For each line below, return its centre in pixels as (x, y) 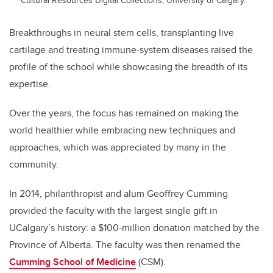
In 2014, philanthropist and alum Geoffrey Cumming (119, 194)
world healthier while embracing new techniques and (122, 130)
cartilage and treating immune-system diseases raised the (131, 50)
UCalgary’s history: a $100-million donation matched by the (134, 228)
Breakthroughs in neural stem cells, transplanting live (122, 33)
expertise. (30, 84)
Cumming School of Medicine (73, 262)
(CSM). (151, 262)
